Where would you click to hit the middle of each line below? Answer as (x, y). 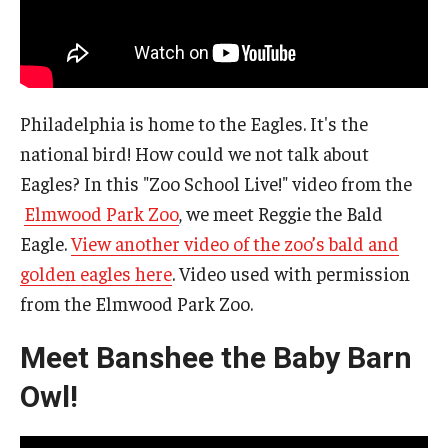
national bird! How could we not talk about (194, 153)
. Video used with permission (291, 273)
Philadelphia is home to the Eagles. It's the (194, 123)
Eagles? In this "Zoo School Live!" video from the (216, 183)
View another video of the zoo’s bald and (235, 243)
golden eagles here (96, 273)
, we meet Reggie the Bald (281, 213)
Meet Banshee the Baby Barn (216, 358)
